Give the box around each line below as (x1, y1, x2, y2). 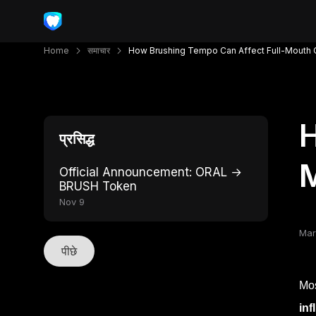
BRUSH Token (59, 179, 137, 193)
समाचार (87, 45, 110, 56)
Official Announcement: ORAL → (59, 165, 242, 179)
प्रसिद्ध (59, 130, 95, 147)
